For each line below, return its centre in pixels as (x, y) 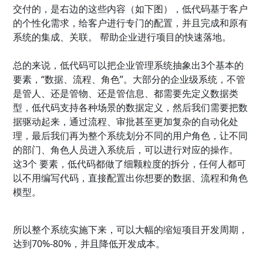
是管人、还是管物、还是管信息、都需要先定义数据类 (126, 94)
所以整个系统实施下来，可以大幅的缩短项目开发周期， (131, 230)
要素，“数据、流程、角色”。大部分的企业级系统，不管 (129, 80)
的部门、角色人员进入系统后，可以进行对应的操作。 (126, 150)
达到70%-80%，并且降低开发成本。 (89, 244)
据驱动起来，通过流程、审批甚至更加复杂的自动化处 (126, 122)
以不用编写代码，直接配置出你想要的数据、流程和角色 (131, 178)
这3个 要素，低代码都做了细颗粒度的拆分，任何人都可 (130, 164)
